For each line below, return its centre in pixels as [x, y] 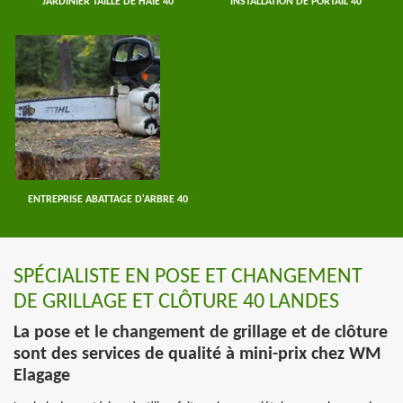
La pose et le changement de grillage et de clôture [201, 333]
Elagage [42, 376]
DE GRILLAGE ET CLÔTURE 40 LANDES [176, 302]
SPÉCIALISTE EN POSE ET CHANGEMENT [188, 277]
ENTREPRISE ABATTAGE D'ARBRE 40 [107, 200]
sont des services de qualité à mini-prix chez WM [197, 354]
